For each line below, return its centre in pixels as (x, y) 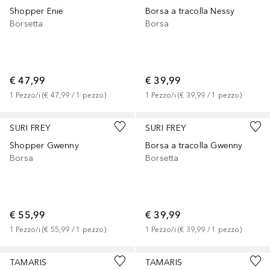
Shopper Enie (37, 11)
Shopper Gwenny (44, 146)
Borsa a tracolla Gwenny (194, 146)
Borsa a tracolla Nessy (190, 11)
